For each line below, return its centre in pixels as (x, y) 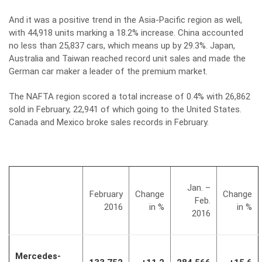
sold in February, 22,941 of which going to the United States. (125, 109)
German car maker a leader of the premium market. (108, 71)
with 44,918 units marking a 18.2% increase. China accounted (126, 33)
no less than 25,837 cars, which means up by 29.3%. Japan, (122, 46)
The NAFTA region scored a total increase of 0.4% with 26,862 (130, 96)
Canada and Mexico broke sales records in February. (109, 122)
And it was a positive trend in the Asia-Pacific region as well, (125, 20)
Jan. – (199, 188)
